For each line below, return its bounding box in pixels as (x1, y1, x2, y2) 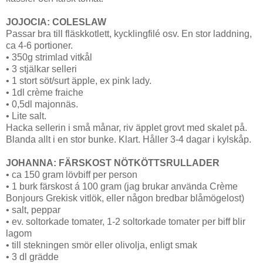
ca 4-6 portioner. (6, 40, 73, 50)
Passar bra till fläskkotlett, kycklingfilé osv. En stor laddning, (6, 28, 252, 39)
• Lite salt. (6, 110, 46, 121)
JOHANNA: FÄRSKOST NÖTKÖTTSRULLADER (6, 157, 220, 168)
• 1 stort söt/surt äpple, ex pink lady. (6, 75, 151, 86)
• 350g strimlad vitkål (6, 52, 92, 62)
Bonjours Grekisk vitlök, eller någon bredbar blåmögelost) (6, 193, 244, 203)
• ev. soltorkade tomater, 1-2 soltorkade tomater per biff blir (6, 216, 245, 227)
